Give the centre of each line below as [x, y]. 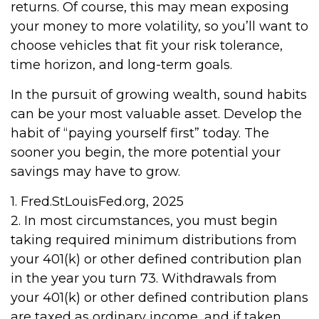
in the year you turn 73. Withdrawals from [144, 278]
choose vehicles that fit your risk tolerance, [147, 46]
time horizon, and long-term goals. [121, 65]
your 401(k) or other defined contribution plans [159, 298]
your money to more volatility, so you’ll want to [159, 26]
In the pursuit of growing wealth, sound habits [159, 95]
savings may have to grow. [95, 172]
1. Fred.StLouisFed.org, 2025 [97, 202]
